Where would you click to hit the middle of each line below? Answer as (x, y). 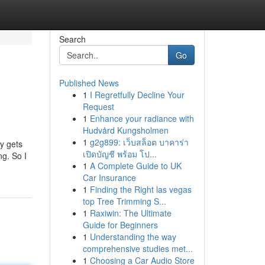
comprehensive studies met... (138, 248)
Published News (89, 83)
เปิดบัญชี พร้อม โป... (119, 154)
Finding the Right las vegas (140, 189)
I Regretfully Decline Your (137, 95)
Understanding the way (133, 237)
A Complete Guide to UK (135, 166)
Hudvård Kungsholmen (125, 130)
